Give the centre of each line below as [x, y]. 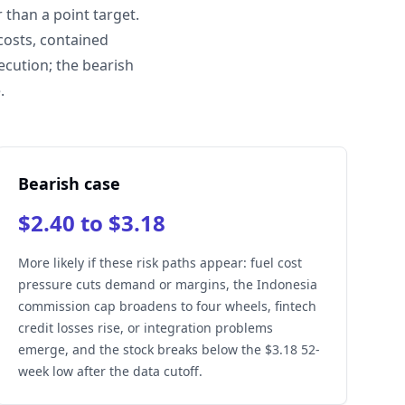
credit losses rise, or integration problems [145, 328]
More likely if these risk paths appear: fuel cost [160, 263]
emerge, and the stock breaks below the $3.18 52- [169, 349]
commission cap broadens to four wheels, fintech [167, 306]
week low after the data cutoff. [110, 371]
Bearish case [69, 184]
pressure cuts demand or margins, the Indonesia [167, 284]
